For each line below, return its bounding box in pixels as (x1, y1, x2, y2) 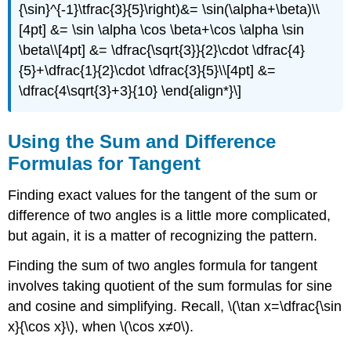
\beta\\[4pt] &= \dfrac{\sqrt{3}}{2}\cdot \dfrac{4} (19, 42, 306, 58)
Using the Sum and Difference (8, 130, 277, 152)
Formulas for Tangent (8, 152, 201, 174)
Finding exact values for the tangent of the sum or (8, 186, 318, 203)
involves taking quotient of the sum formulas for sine (8, 278, 333, 295)
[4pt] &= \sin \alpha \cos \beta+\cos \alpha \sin (19, 21, 305, 38)
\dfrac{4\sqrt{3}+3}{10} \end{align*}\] (19, 82, 242, 99)
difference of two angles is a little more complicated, (8, 207, 331, 223)
